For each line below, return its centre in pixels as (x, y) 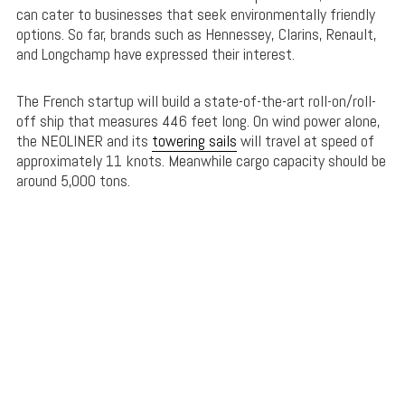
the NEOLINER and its (84, 141)
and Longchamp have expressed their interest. (155, 54)
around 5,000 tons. (73, 181)
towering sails (194, 141)
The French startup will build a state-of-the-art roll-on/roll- (196, 101)
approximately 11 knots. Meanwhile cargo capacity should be (201, 161)
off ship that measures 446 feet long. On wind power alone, (198, 121)
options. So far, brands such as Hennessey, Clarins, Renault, (196, 34)
